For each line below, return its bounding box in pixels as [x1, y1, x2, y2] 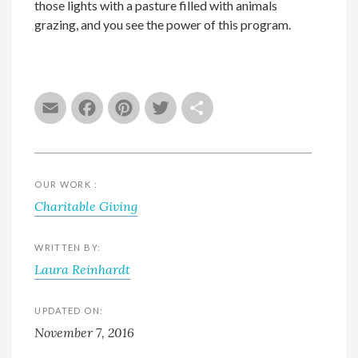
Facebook [108, 93, 214, 125]
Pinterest [145, 93, 247, 125]
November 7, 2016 [34, 324, 135, 340]
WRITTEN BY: [34, 241, 101, 253]
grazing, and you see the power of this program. [34, 16, 292, 32]
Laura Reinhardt [34, 261, 131, 277]
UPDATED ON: [34, 304, 104, 316]
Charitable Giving [34, 197, 138, 214]
